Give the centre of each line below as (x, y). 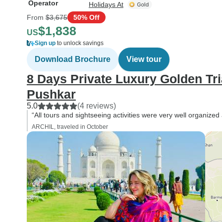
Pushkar (51, 94)
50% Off (86, 17)
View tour (144, 59)
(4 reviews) (97, 106)
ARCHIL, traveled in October (70, 127)
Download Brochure (73, 59)
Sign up (45, 43)
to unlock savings (80, 43)
